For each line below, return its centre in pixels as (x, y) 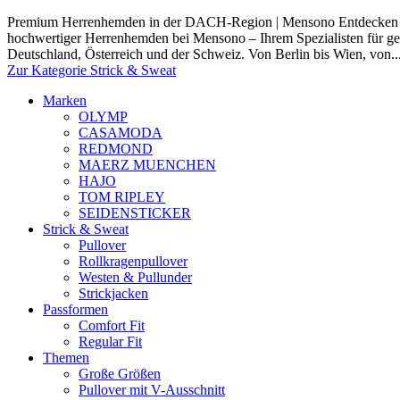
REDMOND (116, 149)
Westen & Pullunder (135, 277)
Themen (66, 358)
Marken (65, 100)
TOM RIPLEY (122, 197)
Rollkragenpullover (133, 261)
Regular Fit (110, 342)
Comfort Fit (112, 325)
